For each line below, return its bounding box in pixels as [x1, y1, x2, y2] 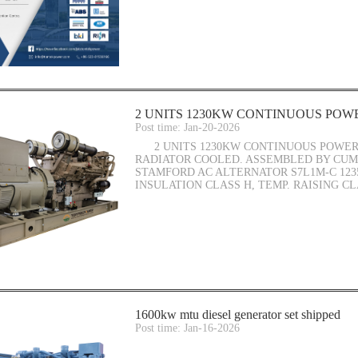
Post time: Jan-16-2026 [135, 321, 240, 334]
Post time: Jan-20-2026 [135, 121, 240, 133]
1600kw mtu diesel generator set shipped [135, 307, 340, 321]
